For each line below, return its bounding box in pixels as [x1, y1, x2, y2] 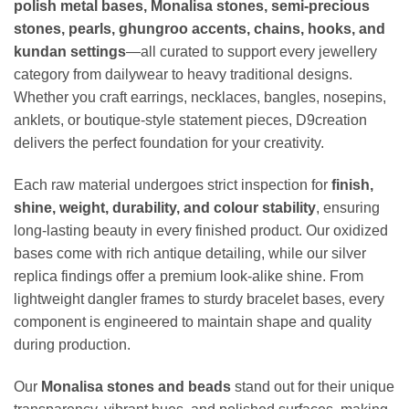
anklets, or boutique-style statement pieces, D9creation [14, 112, 367, 129]
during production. [14, 336, 131, 352]
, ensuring [316, 199, 380, 215]
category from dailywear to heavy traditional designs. [14, 67, 352, 83]
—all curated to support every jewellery [126, 44, 377, 60]
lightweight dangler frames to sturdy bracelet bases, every [14, 290, 384, 307]
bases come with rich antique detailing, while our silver [14, 245, 366, 261]
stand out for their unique [231, 378, 394, 394]
